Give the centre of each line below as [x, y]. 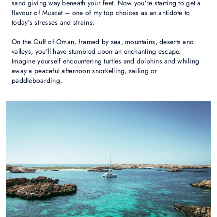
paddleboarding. [37, 81]
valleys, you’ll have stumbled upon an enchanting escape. [96, 52]
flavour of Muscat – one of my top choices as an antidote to [101, 13]
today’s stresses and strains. [53, 23]
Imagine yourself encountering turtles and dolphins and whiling [106, 61]
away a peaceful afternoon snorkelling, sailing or [85, 71]
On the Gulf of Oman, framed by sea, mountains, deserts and [103, 42]
